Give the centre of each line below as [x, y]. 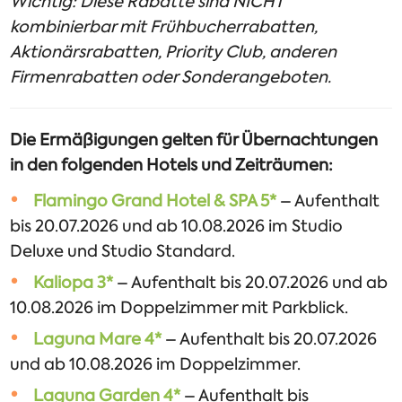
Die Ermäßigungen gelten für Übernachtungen [194, 140]
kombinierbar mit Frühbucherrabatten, [164, 27]
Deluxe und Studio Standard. [123, 252]
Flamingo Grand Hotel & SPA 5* [155, 201]
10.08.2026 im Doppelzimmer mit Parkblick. [179, 308]
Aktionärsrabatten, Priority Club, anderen [174, 52]
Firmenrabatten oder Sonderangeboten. [171, 78]
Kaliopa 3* [74, 283]
